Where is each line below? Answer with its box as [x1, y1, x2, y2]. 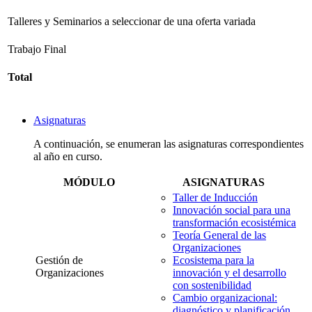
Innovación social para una [173, 203, 290, 216]
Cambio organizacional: [173, 291, 277, 304]
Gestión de [36, 253, 83, 266]
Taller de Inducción [173, 191, 258, 203]
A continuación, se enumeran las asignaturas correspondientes [33, 137, 304, 150]
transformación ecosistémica [173, 216, 296, 228]
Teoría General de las [173, 228, 266, 241]
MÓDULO [63, 175, 115, 188]
